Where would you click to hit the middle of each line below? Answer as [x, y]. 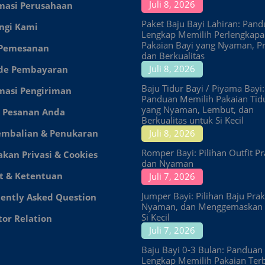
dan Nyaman [167, 163]
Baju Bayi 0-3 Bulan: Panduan [202, 250]
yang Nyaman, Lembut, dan [198, 109]
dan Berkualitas [173, 56]
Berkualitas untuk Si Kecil [193, 120]
